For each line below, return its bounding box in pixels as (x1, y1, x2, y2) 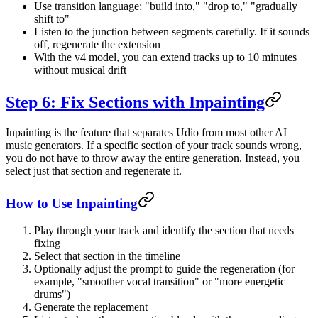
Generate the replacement (34, 301, 148, 314)
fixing (34, 237, 60, 250)
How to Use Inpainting (6, 195, 138, 211)
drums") (34, 288, 70, 301)
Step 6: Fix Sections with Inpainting (6, 92, 265, 111)
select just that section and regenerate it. (6, 164, 182, 177)
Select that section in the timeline (34, 250, 180, 263)
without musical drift (34, 64, 126, 77)
